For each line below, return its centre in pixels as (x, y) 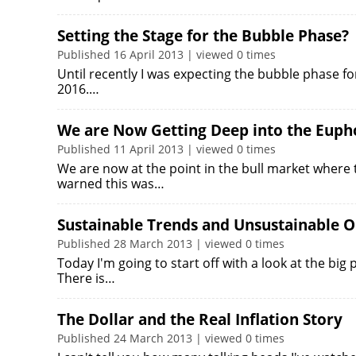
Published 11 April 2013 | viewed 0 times (166, 149)
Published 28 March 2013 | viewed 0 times (171, 244)
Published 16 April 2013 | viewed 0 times (166, 54)
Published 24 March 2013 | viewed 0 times (171, 338)
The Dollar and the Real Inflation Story (200, 319)
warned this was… (111, 184)
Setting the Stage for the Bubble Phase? (203, 36)
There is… (86, 278)
